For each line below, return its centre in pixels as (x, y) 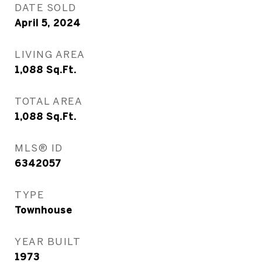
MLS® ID (39, 148)
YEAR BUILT (48, 241)
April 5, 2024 (48, 23)
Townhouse (44, 210)
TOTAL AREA (49, 101)
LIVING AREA (50, 54)
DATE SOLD (46, 7)
